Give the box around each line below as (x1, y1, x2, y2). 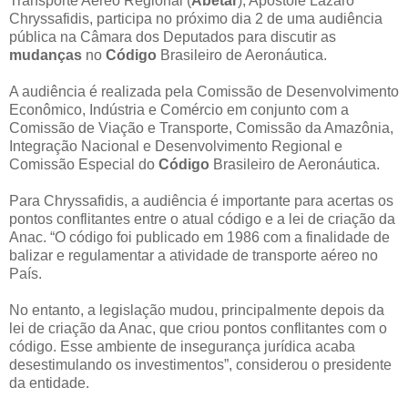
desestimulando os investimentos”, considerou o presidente (9, 356, 392, 372)
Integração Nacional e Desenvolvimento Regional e (9, 138, 342, 154)
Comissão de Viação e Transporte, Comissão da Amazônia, (9, 119, 393, 136)
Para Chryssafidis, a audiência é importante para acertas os (9, 192, 393, 209)
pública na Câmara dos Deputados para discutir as (9, 28, 336, 45)
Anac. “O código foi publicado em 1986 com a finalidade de (9, 229, 390, 245)
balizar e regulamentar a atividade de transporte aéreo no (9, 247, 378, 263)
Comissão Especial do (9, 156, 158, 172)
